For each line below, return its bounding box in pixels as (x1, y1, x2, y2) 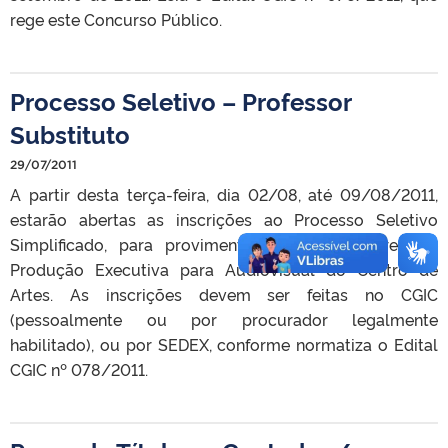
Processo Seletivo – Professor (10, 83, 351, 117)
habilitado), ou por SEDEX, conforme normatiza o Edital (10, 332, 438, 355)
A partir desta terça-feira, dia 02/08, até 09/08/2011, (10, 182, 438, 205)
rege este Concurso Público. (10, 7, 222, 30)
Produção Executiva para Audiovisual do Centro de (10, 257, 438, 280)
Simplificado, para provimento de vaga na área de (10, 232, 438, 255)
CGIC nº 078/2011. (10, 357, 148, 380)
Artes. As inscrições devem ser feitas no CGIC (10, 282, 438, 305)
